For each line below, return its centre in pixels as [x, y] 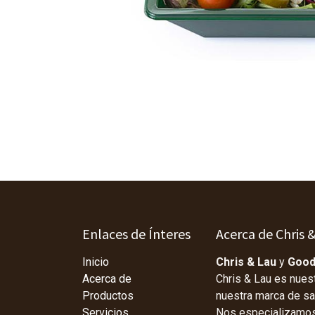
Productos [108, 296]
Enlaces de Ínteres [136, 234]
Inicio [96, 262]
